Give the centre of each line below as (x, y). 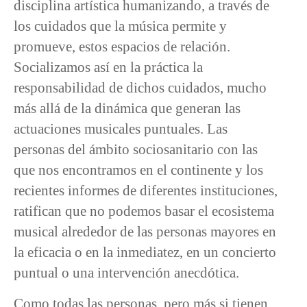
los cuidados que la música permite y (120, 26)
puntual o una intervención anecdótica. (126, 273)
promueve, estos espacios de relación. (122, 47)
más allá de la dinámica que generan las (127, 108)
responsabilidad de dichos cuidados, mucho (140, 88)
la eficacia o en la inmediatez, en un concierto (145, 252)
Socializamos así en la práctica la (108, 67)
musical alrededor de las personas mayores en (145, 232)
